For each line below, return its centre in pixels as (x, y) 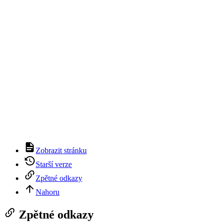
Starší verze (54, 164)
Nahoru (48, 192)
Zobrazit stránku (61, 150)
